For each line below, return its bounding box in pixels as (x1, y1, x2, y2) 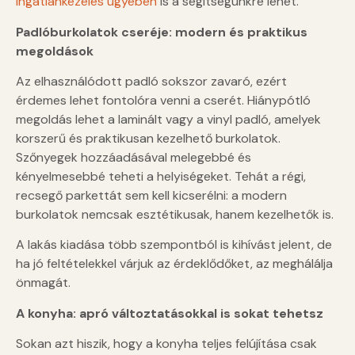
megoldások (16, 42, 94, 59)
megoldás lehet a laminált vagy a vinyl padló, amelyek (16, 111, 321, 128)
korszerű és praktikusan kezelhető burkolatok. (16, 130, 281, 147)
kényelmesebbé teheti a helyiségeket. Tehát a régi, (16, 168, 306, 185)
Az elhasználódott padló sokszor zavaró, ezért (16, 73, 287, 90)
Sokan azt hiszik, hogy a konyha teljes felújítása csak (16, 335, 317, 353)
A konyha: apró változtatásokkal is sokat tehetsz (16, 304, 323, 322)
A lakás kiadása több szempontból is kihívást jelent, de (16, 236, 332, 254)
